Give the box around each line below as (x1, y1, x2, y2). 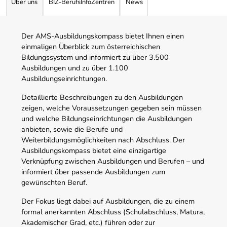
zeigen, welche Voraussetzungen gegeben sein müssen (21, 102, 202, 113)
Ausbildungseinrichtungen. (21, 73, 107, 84)
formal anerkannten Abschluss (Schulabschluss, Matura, (21, 206, 205, 217)
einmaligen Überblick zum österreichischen (21, 41, 160, 52)
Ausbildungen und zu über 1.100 (21, 62, 128, 73)
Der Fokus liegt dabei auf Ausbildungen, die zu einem (21, 196, 195, 206)
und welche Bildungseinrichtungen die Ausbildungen (21, 113, 192, 124)
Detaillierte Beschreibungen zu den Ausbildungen (21, 92, 183, 102)
